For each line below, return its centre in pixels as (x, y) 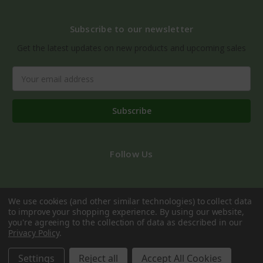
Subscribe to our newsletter (131, 29)
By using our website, (202, 212)
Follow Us (131, 154)
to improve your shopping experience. (84, 212)
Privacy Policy (34, 233)
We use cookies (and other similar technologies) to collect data (130, 201)
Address (28, 85)
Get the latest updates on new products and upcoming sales (131, 48)
